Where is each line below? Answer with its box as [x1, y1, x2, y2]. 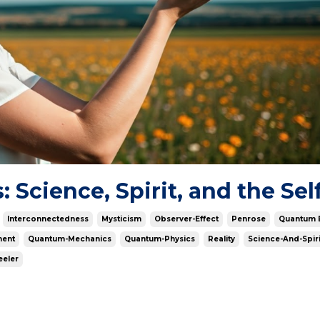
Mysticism [101, 214, 141, 224]
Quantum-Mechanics [28, 234, 111, 244]
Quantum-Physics [124, 234, 195, 244]
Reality [208, 234, 235, 244]
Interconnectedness [7, 214, 89, 224]
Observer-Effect [154, 214, 219, 224]
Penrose [231, 214, 266, 224]
